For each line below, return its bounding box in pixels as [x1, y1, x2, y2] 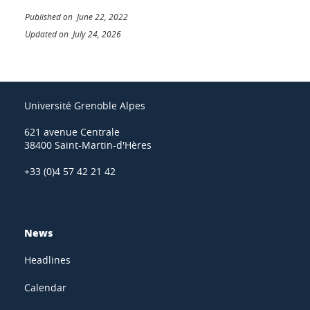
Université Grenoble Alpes [24, 98, 145, 112]
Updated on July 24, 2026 [25, 28, 121, 39]
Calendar [24, 280, 66, 294]
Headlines [24, 253, 71, 266]
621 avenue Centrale [24, 125, 120, 138]
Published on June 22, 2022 [25, 10, 128, 22]
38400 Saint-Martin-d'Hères [24, 138, 152, 152]
